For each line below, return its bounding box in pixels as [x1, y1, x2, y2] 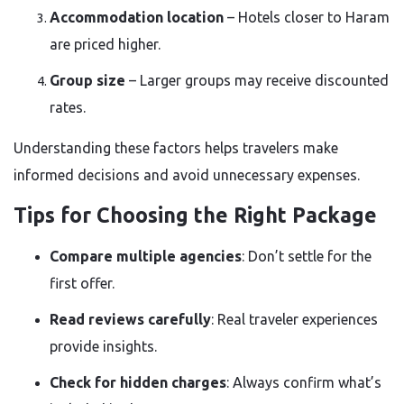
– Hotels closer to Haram [224, 9, 390, 25]
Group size [50, 72, 125, 88]
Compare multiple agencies [50, 248, 242, 264]
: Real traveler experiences [211, 311, 378, 327]
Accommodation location [50, 9, 224, 25]
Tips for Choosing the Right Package [14, 204, 377, 226]
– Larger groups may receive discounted [125, 72, 389, 88]
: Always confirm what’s [226, 374, 381, 390]
